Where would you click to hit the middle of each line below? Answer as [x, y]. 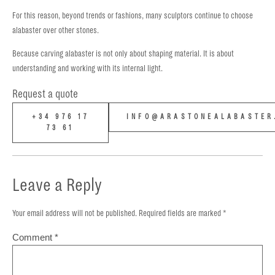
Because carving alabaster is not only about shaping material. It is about [123, 54]
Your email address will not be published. [75, 213]
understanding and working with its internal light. [87, 69]
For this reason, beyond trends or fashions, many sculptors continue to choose [133, 15]
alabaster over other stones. [56, 30]
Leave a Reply [57, 184]
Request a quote [45, 94]
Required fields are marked [181, 213]
